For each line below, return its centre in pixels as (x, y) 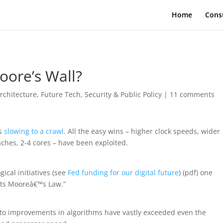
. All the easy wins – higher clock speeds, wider (142, 131)
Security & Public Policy (123, 94)
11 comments (192, 94)
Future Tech (61, 94)
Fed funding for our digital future (123, 172)
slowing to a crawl (34, 131)
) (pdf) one (196, 172)
